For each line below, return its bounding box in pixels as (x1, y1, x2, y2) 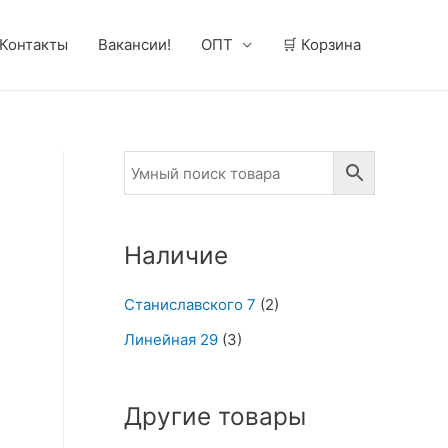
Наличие (124, 240, 228, 270)
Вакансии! (98, 35, 171, 54)
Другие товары (124, 400, 306, 431)
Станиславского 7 (124, 295, 256, 315)
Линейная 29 (124, 329, 218, 349)
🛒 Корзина (282, 35, 361, 54)
